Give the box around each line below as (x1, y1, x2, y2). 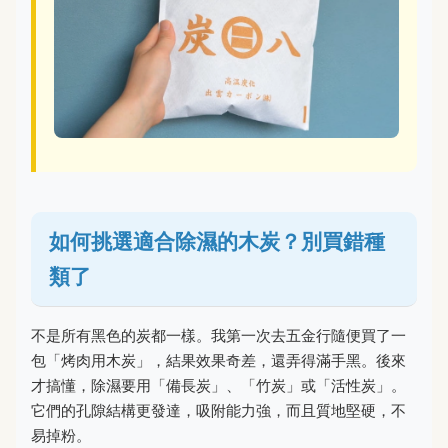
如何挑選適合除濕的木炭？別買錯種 (49, 228, 385, 254)
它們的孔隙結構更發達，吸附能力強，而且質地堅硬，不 (31, 400, 406, 420)
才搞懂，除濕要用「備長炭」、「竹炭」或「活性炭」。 (31, 375, 406, 395)
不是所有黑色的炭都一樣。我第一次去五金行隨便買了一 (31, 325, 406, 345)
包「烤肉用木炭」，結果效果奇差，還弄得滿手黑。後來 (31, 350, 406, 370)
